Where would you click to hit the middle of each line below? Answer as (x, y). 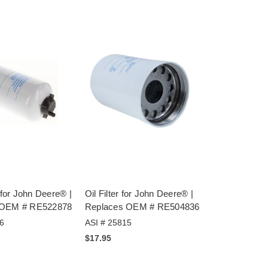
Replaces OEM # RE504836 (142, 207)
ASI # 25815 (108, 223)
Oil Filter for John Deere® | (139, 194)
